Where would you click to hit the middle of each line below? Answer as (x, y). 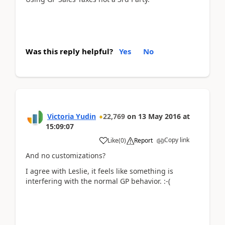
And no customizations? (66, 155)
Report (143, 140)
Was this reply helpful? (69, 51)
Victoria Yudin (72, 116)
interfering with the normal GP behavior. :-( (98, 181)
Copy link (177, 140)
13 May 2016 (159, 116)
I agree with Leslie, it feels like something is (99, 171)
